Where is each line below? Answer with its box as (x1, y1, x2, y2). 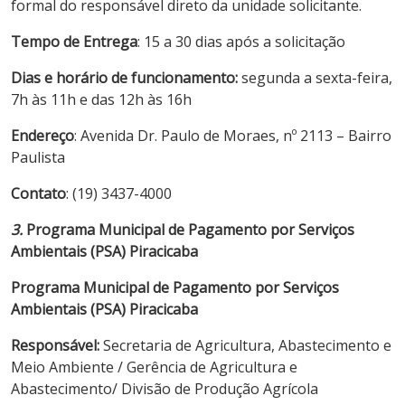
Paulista (11, 146, 65, 167)
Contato (11, 183, 66, 203)
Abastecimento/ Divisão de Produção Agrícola (11, 378, 318, 399)
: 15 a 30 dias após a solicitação (137, 31, 345, 52)
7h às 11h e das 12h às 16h (11, 89, 192, 109)
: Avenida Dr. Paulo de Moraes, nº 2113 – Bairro (74, 125, 391, 146)
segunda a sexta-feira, (241, 67, 392, 88)
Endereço (11, 125, 74, 146)
